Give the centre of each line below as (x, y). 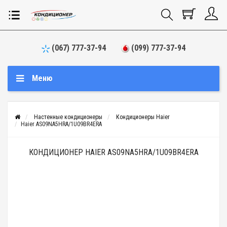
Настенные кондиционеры (68, 117)
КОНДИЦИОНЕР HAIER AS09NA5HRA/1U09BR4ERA (113, 152)
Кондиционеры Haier (143, 117)
